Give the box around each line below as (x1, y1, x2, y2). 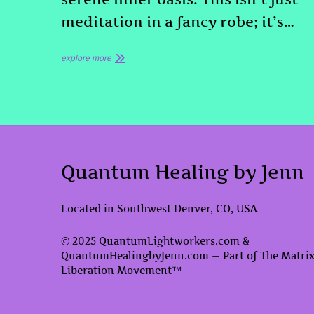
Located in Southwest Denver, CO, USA (61, 202, 257, 214)
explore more (61, 53, 111, 63)
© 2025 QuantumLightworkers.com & (61, 234, 250, 247)
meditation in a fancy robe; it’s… (61, 13, 294, 30)
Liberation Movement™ (61, 264, 182, 276)
